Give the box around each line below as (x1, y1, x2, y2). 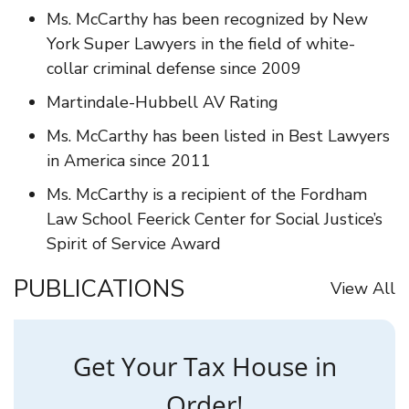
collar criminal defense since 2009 (47, 58, 301, 80)
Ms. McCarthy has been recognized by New (47, 8, 368, 31)
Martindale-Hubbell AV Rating (47, 91, 278, 114)
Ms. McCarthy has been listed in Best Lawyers (47, 125, 390, 148)
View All (330, 278, 395, 300)
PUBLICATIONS (14, 273, 184, 306)
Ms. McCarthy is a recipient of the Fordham (47, 184, 367, 206)
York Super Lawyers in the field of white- (47, 33, 355, 56)
